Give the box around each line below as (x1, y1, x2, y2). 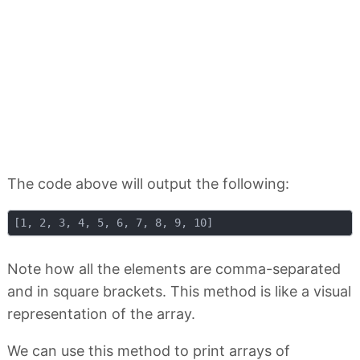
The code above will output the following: (7, 174, 289, 192)
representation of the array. (7, 305, 195, 323)
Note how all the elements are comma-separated (7, 260, 341, 278)
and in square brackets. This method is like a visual (7, 283, 351, 301)
